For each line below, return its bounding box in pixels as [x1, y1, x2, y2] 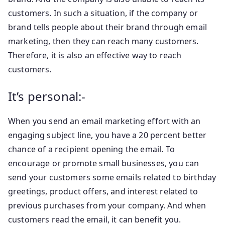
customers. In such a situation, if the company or [8, 7, 198, 19]
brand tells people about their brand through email [8, 21, 207, 33]
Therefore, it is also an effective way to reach [8, 49, 182, 61]
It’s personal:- [8, 87, 86, 104]
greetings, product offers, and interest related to [8, 185, 198, 197]
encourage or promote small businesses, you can [8, 157, 199, 169]
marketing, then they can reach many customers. [8, 35, 199, 47]
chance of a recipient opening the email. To [8, 143, 175, 155]
